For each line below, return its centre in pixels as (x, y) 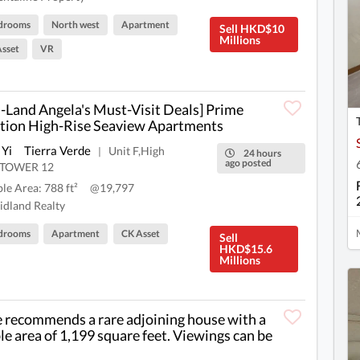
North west (76, 25)
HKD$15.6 (245, 249)
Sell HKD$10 (252, 29)
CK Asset (140, 234)
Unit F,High (137, 151)
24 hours (262, 153)
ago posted (249, 163)
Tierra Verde (57, 151)
